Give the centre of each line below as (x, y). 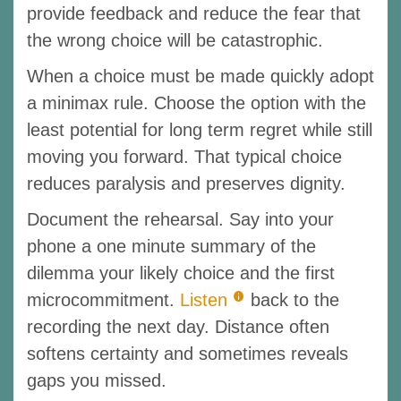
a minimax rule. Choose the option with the (196, 102)
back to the (295, 299)
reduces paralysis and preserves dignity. (186, 183)
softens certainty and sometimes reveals (188, 353)
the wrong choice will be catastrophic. (175, 40)
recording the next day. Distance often (178, 326)
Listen (204, 299)
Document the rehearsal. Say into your (180, 219)
